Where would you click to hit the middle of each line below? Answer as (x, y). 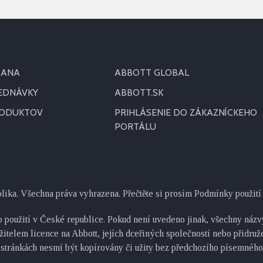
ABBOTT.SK (139, 92)
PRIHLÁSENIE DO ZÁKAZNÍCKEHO (186, 112)
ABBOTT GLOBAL (151, 73)
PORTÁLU (135, 127)
